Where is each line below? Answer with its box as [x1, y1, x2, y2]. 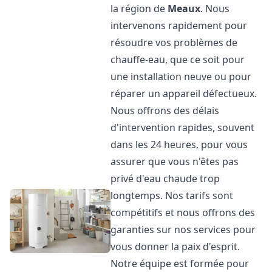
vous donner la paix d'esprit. [110, 240, 240, 253]
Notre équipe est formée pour [110, 257, 250, 270]
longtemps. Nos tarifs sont [110, 189, 234, 202]
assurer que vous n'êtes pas [110, 155, 239, 168]
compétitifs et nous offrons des [110, 206, 256, 219]
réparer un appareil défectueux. [110, 87, 257, 100]
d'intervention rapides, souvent [110, 121, 255, 134]
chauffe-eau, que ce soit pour [110, 53, 245, 66]
